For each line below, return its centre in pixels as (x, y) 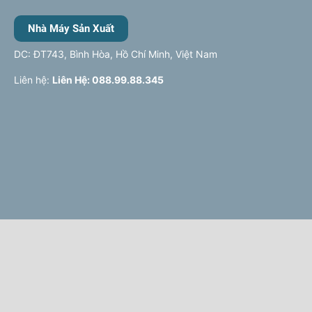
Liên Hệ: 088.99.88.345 (108, 80)
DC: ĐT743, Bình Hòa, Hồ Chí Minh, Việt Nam (116, 54)
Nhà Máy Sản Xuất (71, 29)
